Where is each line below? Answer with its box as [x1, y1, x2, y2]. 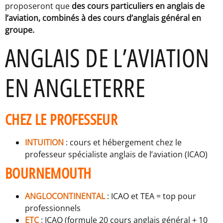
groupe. [5, 24, 34, 36]
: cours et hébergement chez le [66, 137, 182, 148]
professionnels [25, 203, 81, 214]
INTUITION [25, 137, 64, 148]
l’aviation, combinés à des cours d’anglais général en [5, 12, 201, 24]
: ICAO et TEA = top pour [107, 191, 196, 202]
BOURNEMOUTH [5, 163, 92, 184]
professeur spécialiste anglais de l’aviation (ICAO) [25, 149, 208, 160]
